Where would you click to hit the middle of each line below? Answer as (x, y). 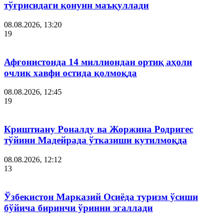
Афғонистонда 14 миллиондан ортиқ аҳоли (98, 62)
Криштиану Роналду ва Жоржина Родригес (99, 129)
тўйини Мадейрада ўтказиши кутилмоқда (96, 140)
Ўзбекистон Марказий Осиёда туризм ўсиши (101, 197)
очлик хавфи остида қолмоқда (70, 73)
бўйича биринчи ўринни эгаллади (78, 208)
